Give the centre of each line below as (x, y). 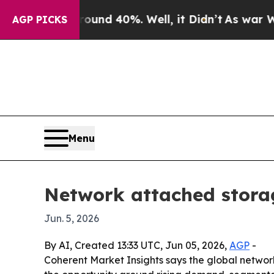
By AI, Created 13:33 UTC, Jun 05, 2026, (137, 246)
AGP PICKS (40, 20)
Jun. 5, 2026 (72, 219)
